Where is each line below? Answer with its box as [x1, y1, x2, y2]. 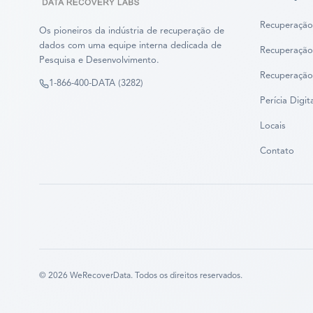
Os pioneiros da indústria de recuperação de [39, 27, 224, 36]
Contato [260, 147, 294, 156]
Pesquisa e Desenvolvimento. [39, 56, 159, 66]
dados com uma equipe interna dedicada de [39, 41, 221, 51]
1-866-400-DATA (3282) [49, 79, 143, 89]
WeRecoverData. [68, 272, 135, 281]
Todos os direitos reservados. [135, 272, 242, 281]
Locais [260, 122, 286, 131]
